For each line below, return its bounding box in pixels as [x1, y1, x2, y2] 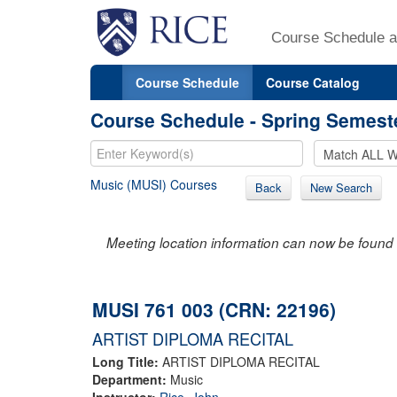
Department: [92, 370, 170, 388]
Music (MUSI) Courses [90, 175, 217, 193]
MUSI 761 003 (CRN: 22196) [92, 295, 336, 323]
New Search [310, 178, 372, 196]
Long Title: [92, 352, 162, 370]
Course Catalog [266, 73, 360, 91]
